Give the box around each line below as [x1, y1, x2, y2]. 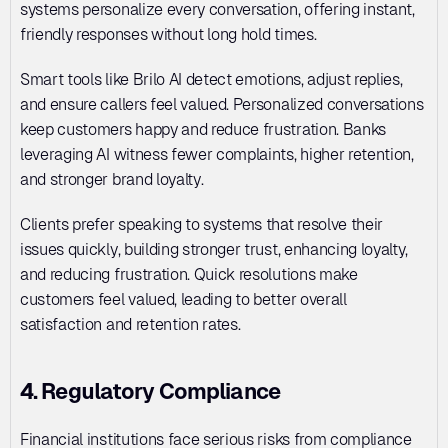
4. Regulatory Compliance [20, 379, 280, 404]
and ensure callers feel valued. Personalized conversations [20, 95, 424, 114]
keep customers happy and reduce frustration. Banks [20, 120, 386, 139]
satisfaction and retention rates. [20, 315, 241, 334]
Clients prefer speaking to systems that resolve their [20, 215, 384, 234]
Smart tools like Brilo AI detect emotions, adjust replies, [20, 70, 403, 89]
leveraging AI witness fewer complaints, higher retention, [20, 145, 414, 164]
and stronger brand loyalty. [20, 170, 208, 189]
